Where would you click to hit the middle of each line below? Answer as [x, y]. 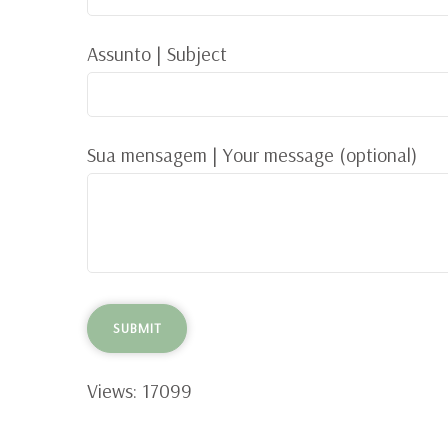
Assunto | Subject [157, 53]
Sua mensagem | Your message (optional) [252, 154]
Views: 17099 [139, 390]
